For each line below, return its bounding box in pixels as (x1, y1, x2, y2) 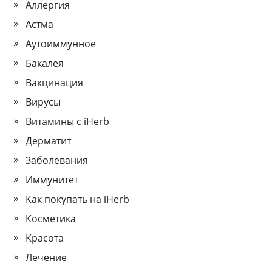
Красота (25, 231, 64, 245)
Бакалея (25, 56, 64, 70)
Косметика (25, 212, 76, 226)
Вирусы (25, 95, 61, 109)
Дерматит (25, 134, 72, 148)
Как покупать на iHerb (25, 192, 130, 206)
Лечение (25, 251, 67, 265)
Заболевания (25, 154, 89, 168)
